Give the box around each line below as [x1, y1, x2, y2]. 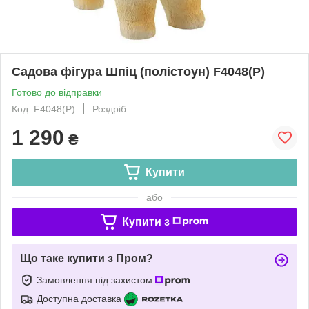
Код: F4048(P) [12, 103, 75, 114]
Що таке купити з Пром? [20, 252, 153, 264]
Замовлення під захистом [37, 274, 155, 286]
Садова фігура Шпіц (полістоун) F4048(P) [12, 64, 265, 79]
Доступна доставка [37, 292, 121, 304]
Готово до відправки [12, 86, 102, 98]
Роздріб [92, 103, 126, 114]
